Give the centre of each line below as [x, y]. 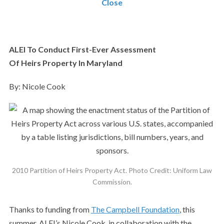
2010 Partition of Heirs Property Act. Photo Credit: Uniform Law [112, 170]
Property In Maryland [81, 63]
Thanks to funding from [50, 209]
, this [187, 209]
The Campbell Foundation [135, 209]
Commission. [112, 182]
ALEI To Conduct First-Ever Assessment [82, 49]
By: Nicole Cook [37, 86]
